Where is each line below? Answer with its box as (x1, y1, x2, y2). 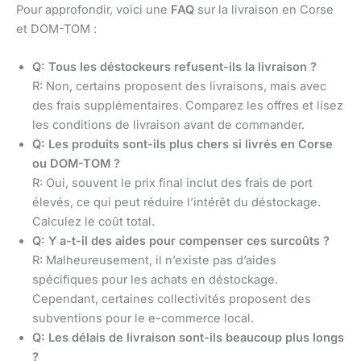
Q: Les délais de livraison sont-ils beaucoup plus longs (32, 330, 344, 345)
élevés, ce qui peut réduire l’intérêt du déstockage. (32, 194, 321, 210)
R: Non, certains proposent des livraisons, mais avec (32, 78, 326, 93)
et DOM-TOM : (16, 21, 97, 36)
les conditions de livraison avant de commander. (32, 117, 305, 132)
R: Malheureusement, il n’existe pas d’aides (32, 252, 276, 268)
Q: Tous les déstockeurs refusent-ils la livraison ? (32, 59, 317, 74)
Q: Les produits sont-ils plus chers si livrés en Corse (32, 136, 333, 151)
